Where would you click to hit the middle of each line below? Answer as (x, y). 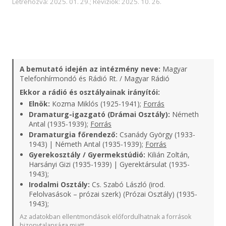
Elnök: (39, 104)
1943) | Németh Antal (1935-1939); (87, 144)
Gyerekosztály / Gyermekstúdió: (87, 155)
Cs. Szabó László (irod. (127, 184)
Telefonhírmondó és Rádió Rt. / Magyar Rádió (95, 78)
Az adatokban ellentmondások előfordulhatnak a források (105, 217)
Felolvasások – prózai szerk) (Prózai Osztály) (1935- (113, 194)
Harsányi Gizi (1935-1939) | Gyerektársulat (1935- (109, 164)
